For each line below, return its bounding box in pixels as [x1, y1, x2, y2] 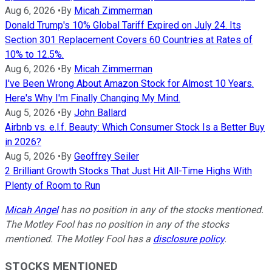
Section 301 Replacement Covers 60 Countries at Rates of [5, 34, 253, 46]
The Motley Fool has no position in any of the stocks [5, 219, 229, 231]
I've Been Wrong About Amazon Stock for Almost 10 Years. [5, 78, 254, 90]
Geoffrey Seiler [74, 151, 139, 163]
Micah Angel [5, 204, 58, 216]
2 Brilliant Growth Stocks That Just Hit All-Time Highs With [5, 165, 252, 177]
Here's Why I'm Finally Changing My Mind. [5, 92, 180, 104]
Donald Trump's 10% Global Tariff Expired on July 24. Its [5, 19, 241, 32]
